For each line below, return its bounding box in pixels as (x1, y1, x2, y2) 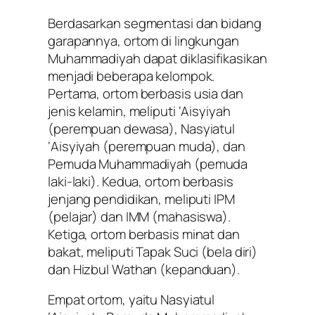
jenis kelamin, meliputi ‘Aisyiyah (48, 101, 231, 120)
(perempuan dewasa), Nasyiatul (48, 119, 236, 138)
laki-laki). (48, 172, 102, 191)
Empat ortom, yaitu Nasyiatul (48, 290, 215, 309)
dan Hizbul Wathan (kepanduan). (48, 259, 240, 278)
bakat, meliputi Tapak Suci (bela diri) (48, 242, 258, 261)
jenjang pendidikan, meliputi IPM (48, 189, 235, 208)
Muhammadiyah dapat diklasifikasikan (48, 49, 267, 67)
